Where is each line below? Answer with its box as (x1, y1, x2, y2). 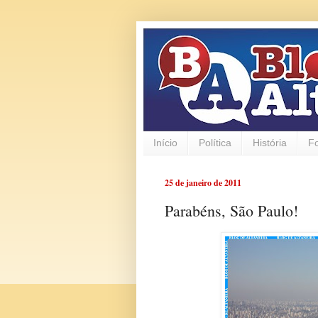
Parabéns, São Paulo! (165, 200, 298, 221)
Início (153, 137, 177, 149)
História (253, 137, 287, 149)
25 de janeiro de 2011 (165, 176, 241, 189)
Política (199, 137, 231, 149)
